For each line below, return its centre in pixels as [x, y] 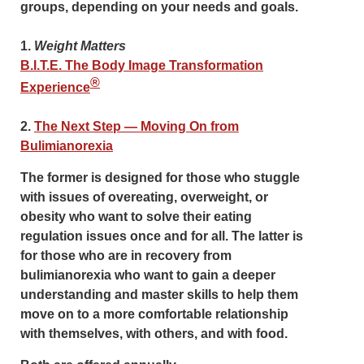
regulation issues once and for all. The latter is [162, 236]
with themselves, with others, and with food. [154, 334]
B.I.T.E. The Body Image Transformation [142, 65]
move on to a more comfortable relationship [154, 314]
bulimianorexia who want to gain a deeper [148, 275]
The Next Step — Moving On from [136, 127]
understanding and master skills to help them [159, 295]
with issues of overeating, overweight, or [144, 197]
